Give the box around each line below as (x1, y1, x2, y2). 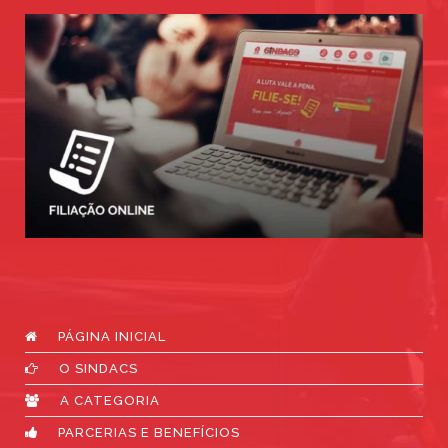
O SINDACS (59, 361, 138, 377)
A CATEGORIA (60, 393, 160, 409)
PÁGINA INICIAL (58, 329, 166, 345)
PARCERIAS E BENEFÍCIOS (58, 425, 240, 441)
